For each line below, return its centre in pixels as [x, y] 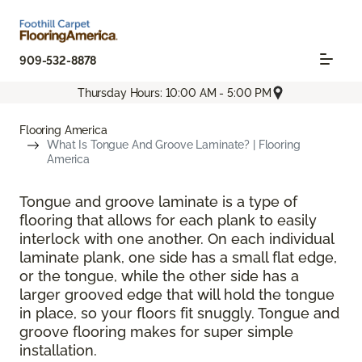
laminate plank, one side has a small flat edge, [178, 258]
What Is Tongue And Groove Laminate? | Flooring [174, 145]
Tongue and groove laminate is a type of [158, 202]
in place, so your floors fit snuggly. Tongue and [179, 314]
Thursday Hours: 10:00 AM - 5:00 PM [175, 93]
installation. [58, 351]
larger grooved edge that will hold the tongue [177, 295]
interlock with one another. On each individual [177, 239]
